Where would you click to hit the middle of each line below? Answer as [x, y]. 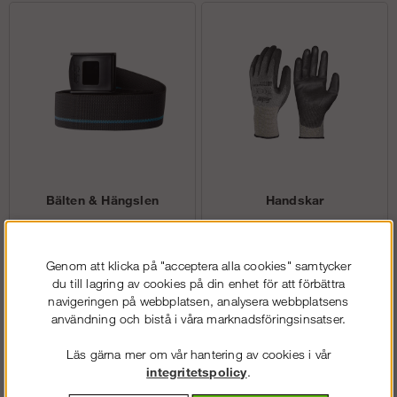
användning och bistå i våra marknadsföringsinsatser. [198, 318]
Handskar [295, 200]
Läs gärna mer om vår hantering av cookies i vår [198, 354]
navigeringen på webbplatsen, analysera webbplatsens [198, 300]
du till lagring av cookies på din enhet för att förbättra [198, 283]
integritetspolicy [197, 371]
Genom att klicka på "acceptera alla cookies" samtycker [198, 265]
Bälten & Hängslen [102, 200]
